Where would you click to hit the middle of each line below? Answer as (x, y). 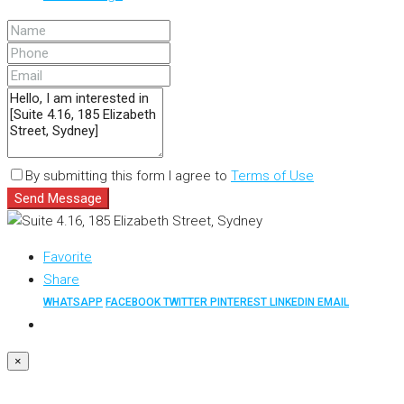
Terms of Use (272, 176)
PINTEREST (240, 303)
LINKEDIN (294, 303)
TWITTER (187, 303)
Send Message (58, 199)
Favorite (68, 257)
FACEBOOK (134, 303)
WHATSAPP (73, 303)
